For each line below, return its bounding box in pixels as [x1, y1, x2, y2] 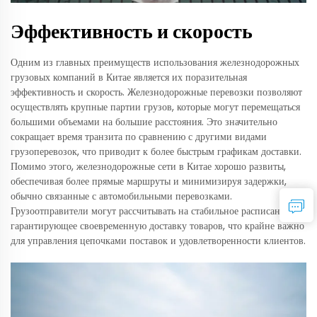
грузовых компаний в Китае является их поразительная [11, 70, 247, 85]
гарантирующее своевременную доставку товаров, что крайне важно [11, 219, 304, 234]
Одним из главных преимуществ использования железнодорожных [11, 55, 299, 70]
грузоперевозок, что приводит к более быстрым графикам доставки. [11, 144, 301, 159]
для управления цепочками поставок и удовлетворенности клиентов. [11, 234, 306, 248]
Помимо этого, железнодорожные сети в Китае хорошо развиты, [11, 159, 286, 174]
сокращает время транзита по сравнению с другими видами [11, 129, 267, 144]
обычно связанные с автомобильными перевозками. [11, 189, 232, 204]
